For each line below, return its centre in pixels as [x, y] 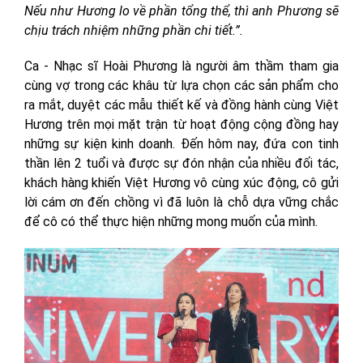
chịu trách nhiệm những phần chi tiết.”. [134, 30]
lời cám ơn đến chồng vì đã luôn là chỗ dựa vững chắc [181, 202]
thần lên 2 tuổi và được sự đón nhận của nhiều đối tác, [181, 163]
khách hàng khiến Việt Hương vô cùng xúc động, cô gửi [181, 182]
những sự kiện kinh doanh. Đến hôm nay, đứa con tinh [181, 143]
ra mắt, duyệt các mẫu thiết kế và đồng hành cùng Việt [181, 105]
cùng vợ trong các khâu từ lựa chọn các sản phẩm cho [181, 85]
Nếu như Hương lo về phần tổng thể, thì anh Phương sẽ [181, 11]
